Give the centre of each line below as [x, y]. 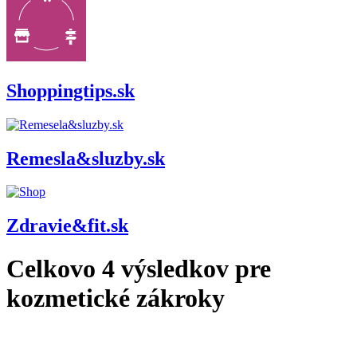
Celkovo [54, 268]
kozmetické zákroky [116, 298]
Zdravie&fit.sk [67, 226]
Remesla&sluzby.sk [86, 158]
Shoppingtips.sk [71, 90]
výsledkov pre [193, 268]
